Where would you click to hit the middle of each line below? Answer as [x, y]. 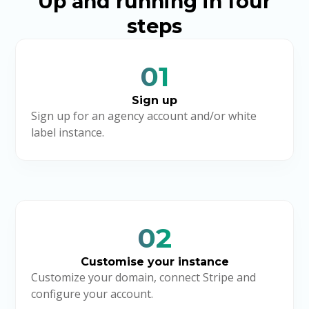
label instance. [67, 132]
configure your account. [92, 293]
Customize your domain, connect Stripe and [143, 277]
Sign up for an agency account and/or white [143, 116]
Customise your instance [154, 261]
